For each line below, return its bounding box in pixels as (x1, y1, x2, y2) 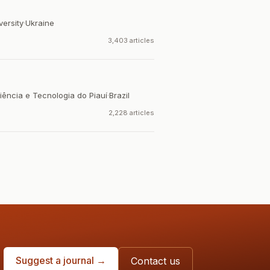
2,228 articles (108, 108, 154, 117)
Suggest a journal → (16, 254, 106, 266)
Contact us (131, 255, 180, 267)
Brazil (109, 90, 130, 100)
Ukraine (25, 18, 54, 28)
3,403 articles (108, 36, 154, 45)
